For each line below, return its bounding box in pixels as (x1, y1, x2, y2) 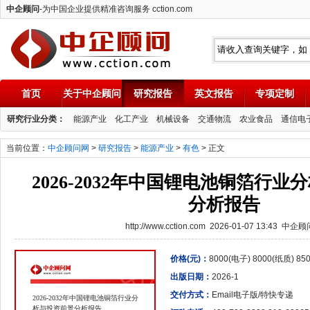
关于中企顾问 (63, 88, 121, 99)
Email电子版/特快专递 (212, 290, 293, 300)
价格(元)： (170, 254, 209, 264)
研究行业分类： (7, 114, 65, 124)
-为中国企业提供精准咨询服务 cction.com (39, 4, 192, 14)
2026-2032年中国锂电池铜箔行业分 (33, 294, 138, 302)
